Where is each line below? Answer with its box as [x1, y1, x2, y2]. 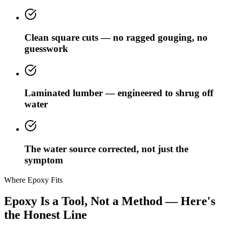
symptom [24, 154, 63, 165]
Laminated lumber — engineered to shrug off [24, 88, 213, 99]
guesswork [24, 43, 68, 54]
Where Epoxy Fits [4, 175, 63, 184]
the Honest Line [4, 208, 87, 222]
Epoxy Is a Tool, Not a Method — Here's [4, 194, 215, 208]
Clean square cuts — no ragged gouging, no [24, 32, 208, 43]
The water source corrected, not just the [24, 143, 188, 154]
